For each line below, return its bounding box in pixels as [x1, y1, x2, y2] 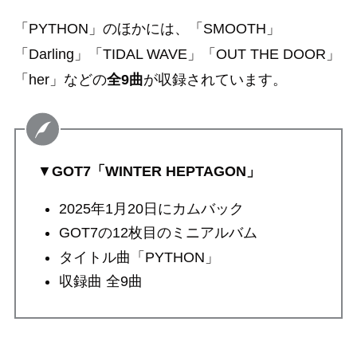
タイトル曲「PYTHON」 [58, 249, 219, 265]
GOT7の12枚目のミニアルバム [58, 225, 257, 241]
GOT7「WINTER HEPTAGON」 [51, 163, 261, 180]
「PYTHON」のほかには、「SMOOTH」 [14, 21, 280, 37]
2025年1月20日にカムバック [58, 201, 244, 217]
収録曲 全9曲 [58, 273, 143, 290]
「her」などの [14, 72, 107, 88]
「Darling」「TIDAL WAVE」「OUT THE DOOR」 [14, 46, 340, 63]
